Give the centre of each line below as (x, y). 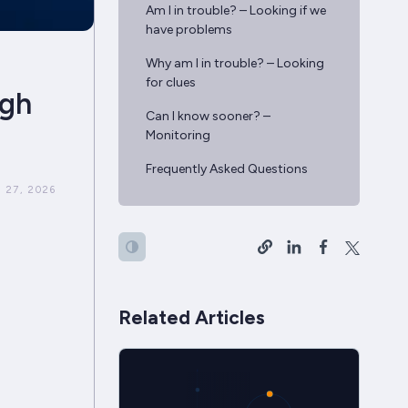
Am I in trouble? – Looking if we (235, 10)
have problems (189, 30)
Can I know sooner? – (208, 116)
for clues (170, 82)
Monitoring (178, 135)
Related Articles (191, 318)
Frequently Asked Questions (226, 169)
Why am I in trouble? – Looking (235, 63)
